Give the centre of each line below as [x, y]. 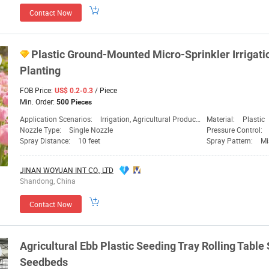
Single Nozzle [91, 130]
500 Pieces [74, 102]
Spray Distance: [46, 141]
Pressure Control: [235, 130]
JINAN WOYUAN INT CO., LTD [67, 170]
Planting [40, 71]
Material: [222, 119]
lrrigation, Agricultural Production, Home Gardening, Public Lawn [148, 119]
